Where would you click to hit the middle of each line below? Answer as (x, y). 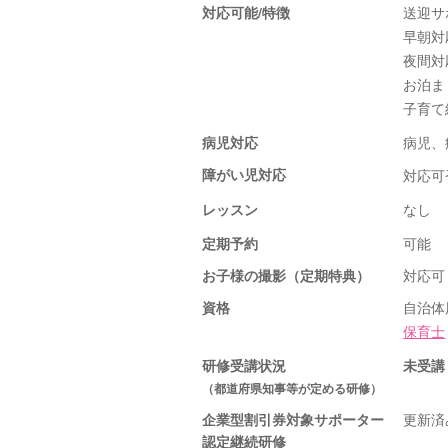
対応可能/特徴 (246, 12)
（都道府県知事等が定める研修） (292, 388)
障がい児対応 (244, 174)
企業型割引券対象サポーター (293, 419)
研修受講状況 (244, 365)
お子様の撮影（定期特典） (286, 275)
